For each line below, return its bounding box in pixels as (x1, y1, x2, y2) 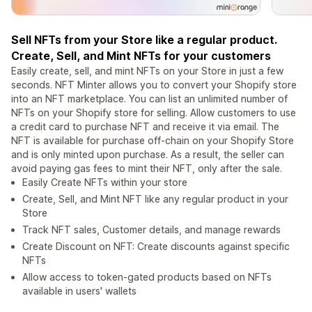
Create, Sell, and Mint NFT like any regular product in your (22, 193, 288, 205)
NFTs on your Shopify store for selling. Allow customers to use (11, 107, 296, 119)
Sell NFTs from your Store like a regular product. (11, 33, 277, 47)
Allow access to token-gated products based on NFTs (22, 271, 272, 283)
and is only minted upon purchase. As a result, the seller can (11, 148, 284, 161)
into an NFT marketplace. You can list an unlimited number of (11, 93, 288, 105)
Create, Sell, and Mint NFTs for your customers (11, 49, 271, 63)
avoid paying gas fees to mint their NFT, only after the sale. (11, 162, 282, 175)
